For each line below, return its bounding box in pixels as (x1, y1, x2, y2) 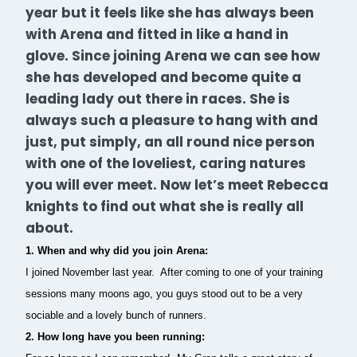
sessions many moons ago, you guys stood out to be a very (25, 288, 303, 300)
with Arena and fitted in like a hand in (25, 24, 288, 44)
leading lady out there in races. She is (25, 88, 290, 108)
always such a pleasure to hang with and (25, 110, 318, 130)
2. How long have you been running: (25, 331, 205, 343)
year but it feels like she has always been (25, 2, 314, 22)
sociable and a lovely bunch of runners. (25, 309, 206, 321)
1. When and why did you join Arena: (25, 245, 208, 257)
